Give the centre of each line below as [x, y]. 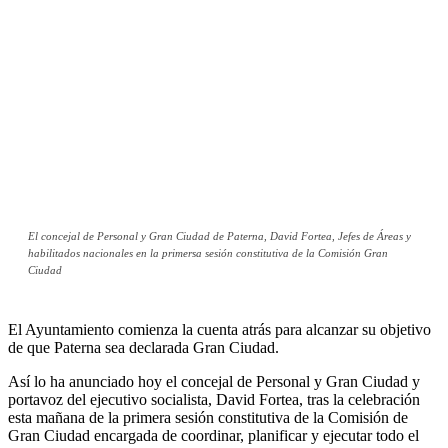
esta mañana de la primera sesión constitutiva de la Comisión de [208, 418]
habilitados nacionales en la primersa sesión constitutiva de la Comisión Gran [208, 253]
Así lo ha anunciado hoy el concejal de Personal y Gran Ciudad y [214, 382]
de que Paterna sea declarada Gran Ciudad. [143, 348]
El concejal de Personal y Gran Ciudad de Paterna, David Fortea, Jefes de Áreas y [219, 236]
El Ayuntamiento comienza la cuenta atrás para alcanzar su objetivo [219, 330]
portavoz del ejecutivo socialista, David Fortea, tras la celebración [214, 400]
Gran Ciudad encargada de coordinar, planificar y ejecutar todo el [213, 436]
